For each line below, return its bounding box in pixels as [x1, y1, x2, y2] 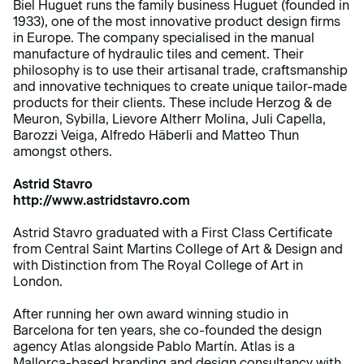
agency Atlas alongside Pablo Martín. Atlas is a [13, 339, 295, 355]
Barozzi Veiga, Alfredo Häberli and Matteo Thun [13, 128, 299, 144]
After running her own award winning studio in [13, 306, 288, 323]
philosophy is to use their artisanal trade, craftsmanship [13, 63, 348, 79]
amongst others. [13, 144, 112, 160]
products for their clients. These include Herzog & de [13, 95, 331, 111]
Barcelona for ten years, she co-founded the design [13, 323, 322, 339]
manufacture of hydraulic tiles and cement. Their [13, 46, 304, 63]
